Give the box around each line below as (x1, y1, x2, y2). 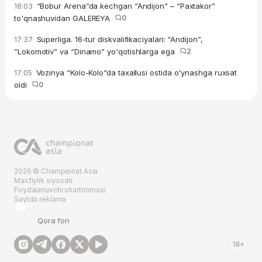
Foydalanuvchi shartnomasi (14, 185, 106, 195)
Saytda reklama (14, 195, 67, 204)
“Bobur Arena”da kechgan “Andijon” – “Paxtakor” (34, 1, 215, 11)
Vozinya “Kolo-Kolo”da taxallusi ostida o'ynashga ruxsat (33, 68, 237, 78)
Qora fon (37, 216, 70, 226)
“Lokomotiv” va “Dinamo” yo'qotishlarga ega (14, 47, 180, 57)
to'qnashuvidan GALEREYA (14, 13, 115, 23)
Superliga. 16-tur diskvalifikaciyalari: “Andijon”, (34, 35, 203, 44)
